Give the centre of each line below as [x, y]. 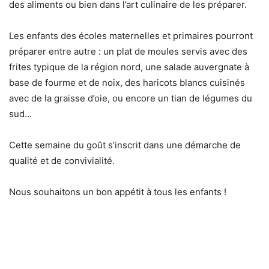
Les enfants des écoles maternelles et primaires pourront [131, 36]
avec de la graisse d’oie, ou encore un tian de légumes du [131, 98]
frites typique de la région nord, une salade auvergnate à [129, 67]
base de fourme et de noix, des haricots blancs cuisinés [127, 83]
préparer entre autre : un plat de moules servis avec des [128, 52]
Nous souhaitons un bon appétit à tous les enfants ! [118, 192]
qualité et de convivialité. [62, 161]
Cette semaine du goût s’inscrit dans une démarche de [125, 145]
